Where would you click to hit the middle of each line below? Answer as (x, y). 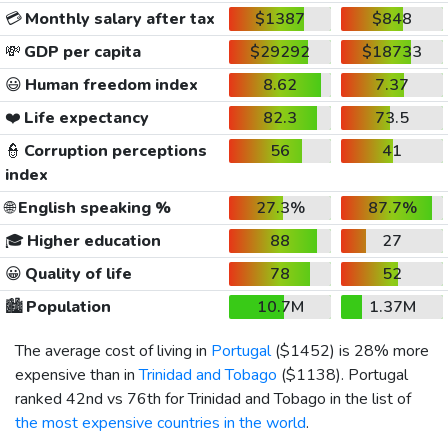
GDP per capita (80, 51)
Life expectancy (84, 117)
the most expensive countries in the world (160, 422)
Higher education (92, 240)
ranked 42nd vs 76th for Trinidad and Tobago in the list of (213, 398)
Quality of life (76, 273)
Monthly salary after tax (118, 18)
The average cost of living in (113, 350)
